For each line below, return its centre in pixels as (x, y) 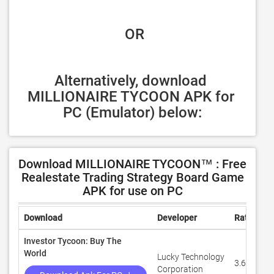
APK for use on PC (132, 191)
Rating (247, 218)
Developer (177, 218)
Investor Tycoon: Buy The (73, 241)
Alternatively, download (131, 81)
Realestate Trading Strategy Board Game (132, 177)
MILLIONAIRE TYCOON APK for (131, 97)
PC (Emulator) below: (132, 113)
